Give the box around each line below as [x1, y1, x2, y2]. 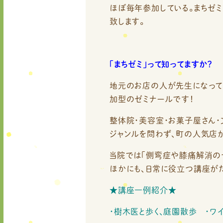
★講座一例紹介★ [110, 186, 177, 194]
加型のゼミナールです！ [110, 95, 194, 103]
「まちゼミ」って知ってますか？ [110, 60, 213, 68]
